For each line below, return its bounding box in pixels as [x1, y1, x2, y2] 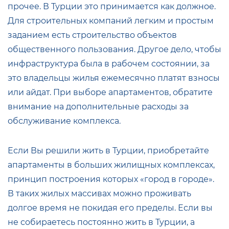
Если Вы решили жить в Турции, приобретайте [8, 145, 209, 155]
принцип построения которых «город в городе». [8, 174, 214, 184]
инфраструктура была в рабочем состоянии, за [8, 58, 210, 68]
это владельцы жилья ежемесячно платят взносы [8, 73, 220, 83]
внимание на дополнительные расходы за [8, 101, 189, 111]
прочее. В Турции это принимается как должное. [8, 1, 216, 11]
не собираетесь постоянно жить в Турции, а [8, 217, 195, 227]
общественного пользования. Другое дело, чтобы [8, 44, 221, 54]
